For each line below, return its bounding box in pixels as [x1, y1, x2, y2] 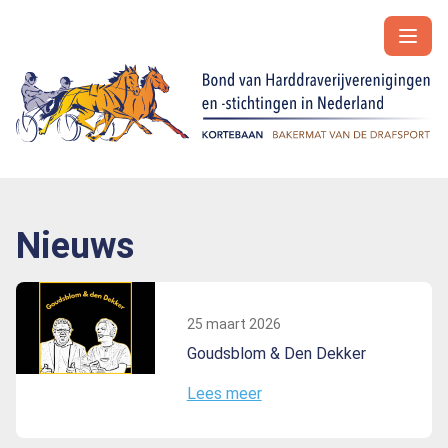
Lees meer [186, 383, 262, 403]
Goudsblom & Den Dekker [186, 343, 366, 363]
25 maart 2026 [186, 315, 281, 332]
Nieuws [16, 224, 134, 267]
